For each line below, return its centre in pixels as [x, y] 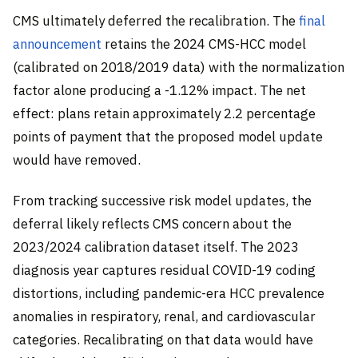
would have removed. [77, 159]
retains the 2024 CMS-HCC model [204, 44]
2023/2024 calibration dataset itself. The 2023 [156, 247]
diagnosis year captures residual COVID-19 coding [164, 270]
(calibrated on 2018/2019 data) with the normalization [179, 67]
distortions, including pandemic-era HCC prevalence [169, 294]
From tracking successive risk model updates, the [162, 201]
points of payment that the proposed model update [168, 136]
